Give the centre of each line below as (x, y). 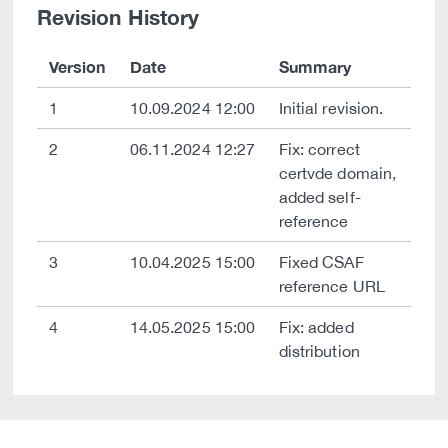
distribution (319, 351)
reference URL (332, 286)
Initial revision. (331, 108)
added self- (320, 197)
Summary (315, 66)
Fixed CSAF (321, 262)
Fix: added (316, 327)
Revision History (118, 17)
